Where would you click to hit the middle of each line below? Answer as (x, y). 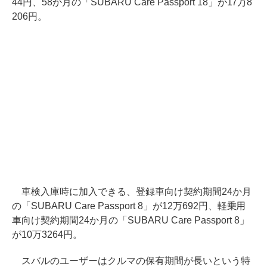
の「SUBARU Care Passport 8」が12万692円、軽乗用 (129, 206)
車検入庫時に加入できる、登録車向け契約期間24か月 (132, 191)
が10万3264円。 (47, 234)
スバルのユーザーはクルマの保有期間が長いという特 (131, 260)
